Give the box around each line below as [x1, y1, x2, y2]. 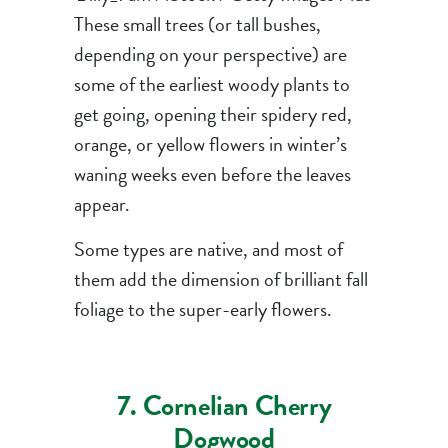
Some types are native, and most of [73, 234, 343, 265]
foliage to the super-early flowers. [73, 294, 332, 325]
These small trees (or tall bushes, [73, 9, 321, 40]
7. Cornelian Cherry [116, 385, 332, 427]
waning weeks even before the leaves [73, 159, 351, 190]
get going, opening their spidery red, [73, 99, 352, 130]
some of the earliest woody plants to [73, 69, 350, 100]
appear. [73, 189, 130, 220]
